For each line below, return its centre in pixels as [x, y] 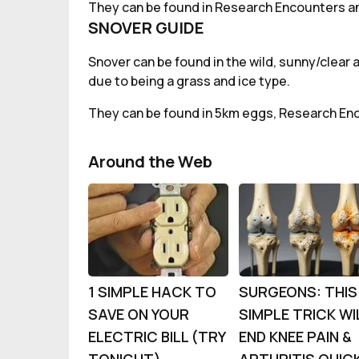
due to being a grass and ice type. [189, 81]
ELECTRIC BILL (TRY [157, 337]
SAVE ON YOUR [139, 314]
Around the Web [150, 161]
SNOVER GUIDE [146, 28]
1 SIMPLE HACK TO [152, 292]
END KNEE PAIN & [296, 337]
